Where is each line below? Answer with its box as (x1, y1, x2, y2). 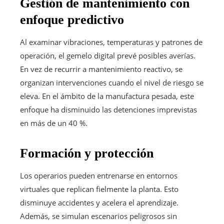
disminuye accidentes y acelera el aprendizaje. (20, 197, 178, 207)
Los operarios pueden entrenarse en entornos (20, 170, 177, 180)
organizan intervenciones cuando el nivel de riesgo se (20, 77, 203, 87)
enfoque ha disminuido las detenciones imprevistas (20, 104, 197, 114)
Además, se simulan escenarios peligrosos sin (20, 210, 177, 221)
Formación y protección (20, 145, 153, 160)
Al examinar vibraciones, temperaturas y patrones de (20, 36, 202, 47)
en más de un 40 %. (20, 117, 87, 128)
